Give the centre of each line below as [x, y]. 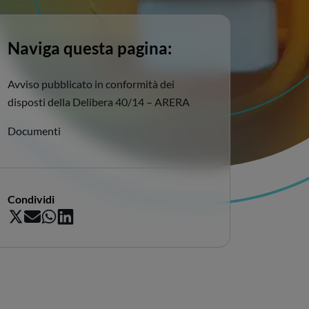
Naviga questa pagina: [90, 48]
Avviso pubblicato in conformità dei [91, 84]
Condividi [31, 199]
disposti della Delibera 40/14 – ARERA [99, 102]
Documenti [34, 131]
